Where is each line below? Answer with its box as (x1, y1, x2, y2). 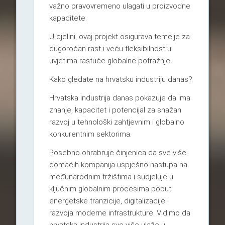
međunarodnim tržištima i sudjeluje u (49, 172, 173, 181)
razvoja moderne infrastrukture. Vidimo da (49, 208, 190, 217)
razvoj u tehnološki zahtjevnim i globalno (49, 118, 184, 127)
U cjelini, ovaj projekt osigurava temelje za (49, 32, 190, 42)
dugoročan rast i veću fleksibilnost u (49, 44, 171, 54)
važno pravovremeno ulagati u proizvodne (49, 2, 190, 11)
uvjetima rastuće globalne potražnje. (49, 56, 172, 66)
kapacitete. (49, 14, 87, 23)
